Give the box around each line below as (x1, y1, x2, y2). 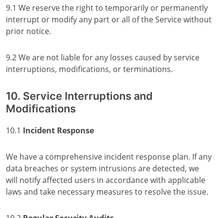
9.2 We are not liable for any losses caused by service (6, 52, 200, 63)
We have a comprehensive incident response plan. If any (6, 151, 212, 162)
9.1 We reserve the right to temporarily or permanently (6, 2, 208, 13)
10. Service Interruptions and (6, 90, 153, 102)
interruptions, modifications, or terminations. (6, 64, 173, 74)
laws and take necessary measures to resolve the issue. (6, 186, 208, 197)
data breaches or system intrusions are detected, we (6, 163, 199, 174)
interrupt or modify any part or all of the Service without (6, 14, 212, 25)
